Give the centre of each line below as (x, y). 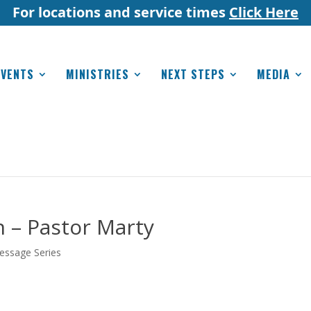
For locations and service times (121, 12)
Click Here (264, 12)
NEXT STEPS (193, 74)
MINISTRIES (98, 74)
